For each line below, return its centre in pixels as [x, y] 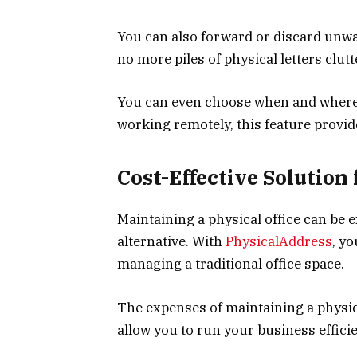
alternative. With [171, 242]
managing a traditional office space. [231, 264]
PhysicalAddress [279, 242]
